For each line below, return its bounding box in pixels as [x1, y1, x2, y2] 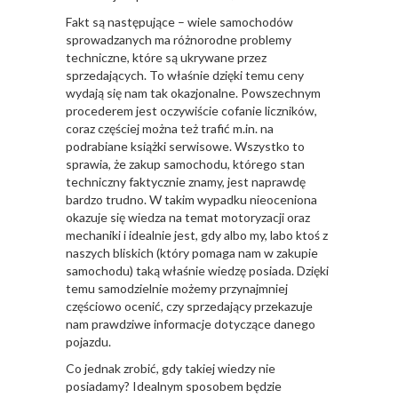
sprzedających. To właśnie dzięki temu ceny [66, 68, 304, 84]
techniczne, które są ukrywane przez [66, 50, 267, 66]
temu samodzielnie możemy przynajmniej [66, 281, 288, 297]
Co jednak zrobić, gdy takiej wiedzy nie [66, 361, 275, 377]
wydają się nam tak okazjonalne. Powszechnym [66, 85, 321, 101]
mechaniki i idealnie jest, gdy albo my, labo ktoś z [66, 227, 328, 243]
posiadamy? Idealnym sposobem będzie [66, 378, 282, 394]
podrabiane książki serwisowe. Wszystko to [66, 139, 305, 155]
